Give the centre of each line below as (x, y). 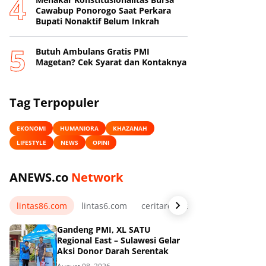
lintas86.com (42, 205)
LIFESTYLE (31, 142)
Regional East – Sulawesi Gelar (118, 240)
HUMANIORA (79, 128)
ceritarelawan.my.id (181, 205)
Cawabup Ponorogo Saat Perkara (103, 10)
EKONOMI (31, 128)
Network (97, 177)
